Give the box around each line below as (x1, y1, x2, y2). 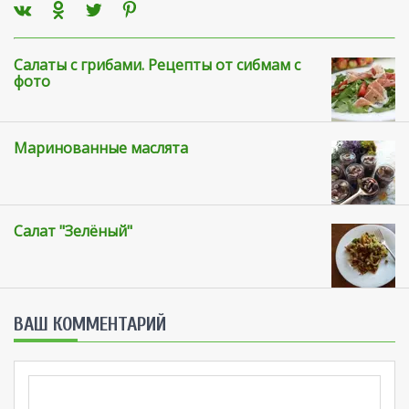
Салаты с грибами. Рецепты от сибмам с (14, 55, 300, 76)
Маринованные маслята (14, 138, 188, 159)
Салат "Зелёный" (14, 221, 132, 242)
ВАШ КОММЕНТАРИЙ (14, 313, 166, 336)
